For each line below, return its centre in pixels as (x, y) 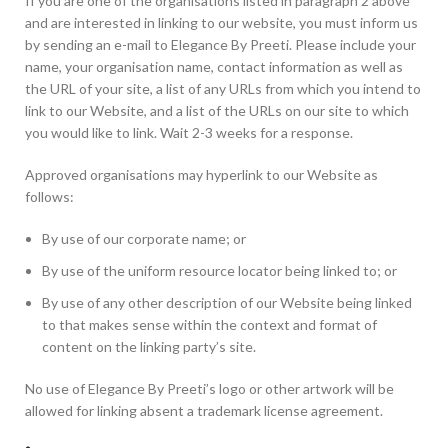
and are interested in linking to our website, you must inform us (221, 22)
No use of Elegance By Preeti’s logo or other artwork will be (209, 388)
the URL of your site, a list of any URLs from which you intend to (223, 88)
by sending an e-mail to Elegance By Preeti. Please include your (220, 44)
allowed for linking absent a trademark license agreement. (204, 410)
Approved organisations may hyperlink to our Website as (201, 174)
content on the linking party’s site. (149, 346)
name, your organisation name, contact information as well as (214, 66)
